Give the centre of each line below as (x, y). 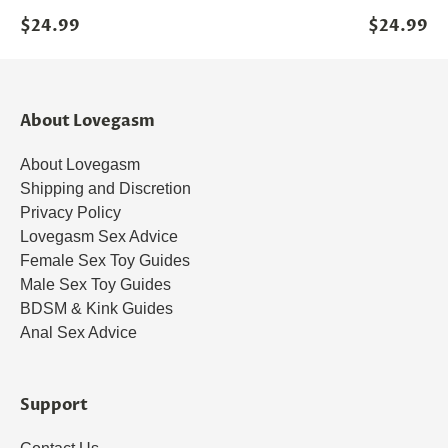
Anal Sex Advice (78, 332)
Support (54, 405)
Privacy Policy (70, 212)
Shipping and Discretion (105, 188)
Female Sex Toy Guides (105, 260)
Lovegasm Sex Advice (99, 236)
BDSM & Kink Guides (96, 308)
